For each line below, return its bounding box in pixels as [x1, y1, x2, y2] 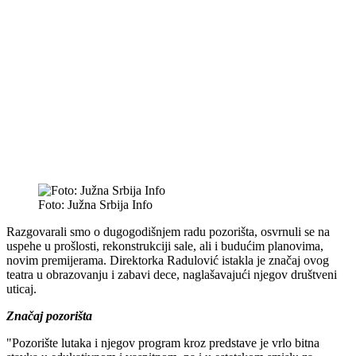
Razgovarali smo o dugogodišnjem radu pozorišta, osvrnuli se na [6, 224, 330, 238]
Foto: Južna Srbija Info [38, 197, 153, 211]
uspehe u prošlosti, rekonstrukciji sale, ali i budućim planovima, [6, 238, 323, 253]
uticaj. [6, 281, 37, 296]
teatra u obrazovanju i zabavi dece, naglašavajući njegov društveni [6, 267, 337, 281]
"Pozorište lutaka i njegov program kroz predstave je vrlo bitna [6, 335, 319, 350]
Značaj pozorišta [6, 308, 92, 323]
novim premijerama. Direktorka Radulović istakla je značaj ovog [6, 253, 329, 267]
